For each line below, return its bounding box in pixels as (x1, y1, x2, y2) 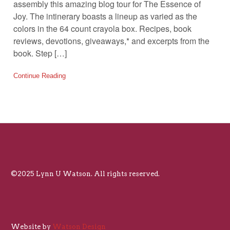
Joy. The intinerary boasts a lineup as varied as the (13, 10, 197, 22)
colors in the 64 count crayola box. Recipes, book (13, 22, 191, 34)
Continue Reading (13, 71, 66, 80)
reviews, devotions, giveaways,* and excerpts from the (13, 34, 209, 47)
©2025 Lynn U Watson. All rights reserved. (11, 169, 160, 178)
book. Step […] (13, 47, 67, 59)
